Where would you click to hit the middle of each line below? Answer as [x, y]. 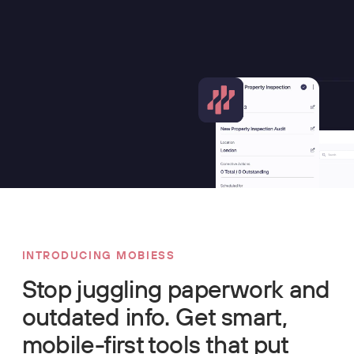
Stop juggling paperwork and [176, 288]
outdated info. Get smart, [154, 316]
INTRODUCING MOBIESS [98, 255]
